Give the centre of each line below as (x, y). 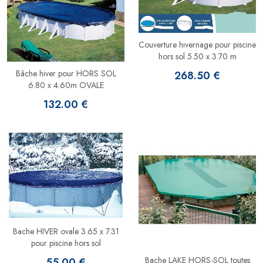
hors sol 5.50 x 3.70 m (197, 56)
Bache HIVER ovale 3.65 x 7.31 (66, 232)
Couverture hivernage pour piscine (197, 44)
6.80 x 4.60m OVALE (66, 85)
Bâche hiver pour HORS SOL (66, 74)
